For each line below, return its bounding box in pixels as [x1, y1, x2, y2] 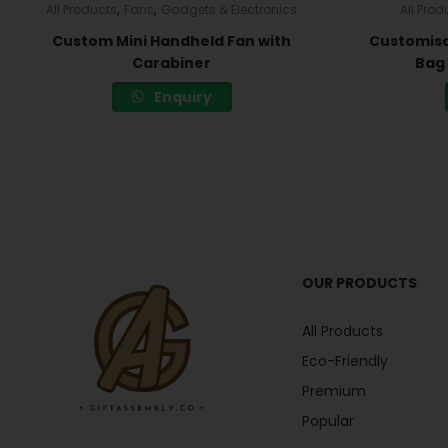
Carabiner [132, 52, 212, 73]
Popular [301, 411, 354, 432]
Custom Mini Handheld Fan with [52, 30, 292, 51]
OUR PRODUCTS [301, 273, 417, 294]
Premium [301, 381, 366, 402]
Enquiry [150, 86, 212, 107]
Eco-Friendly [301, 351, 388, 372]
